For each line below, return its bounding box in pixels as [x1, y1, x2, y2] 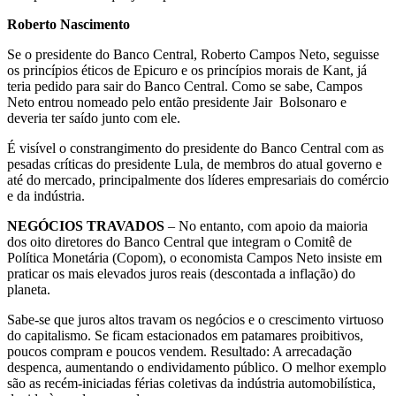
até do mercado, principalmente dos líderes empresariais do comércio [7, 172, 389, 188]
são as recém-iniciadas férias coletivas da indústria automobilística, [7, 376, 376, 392]
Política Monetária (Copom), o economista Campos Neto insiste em [7, 250, 382, 266]
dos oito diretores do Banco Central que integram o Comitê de [7, 234, 352, 250]
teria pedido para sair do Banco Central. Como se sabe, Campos [7, 79, 362, 95]
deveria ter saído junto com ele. [7, 110, 180, 126]
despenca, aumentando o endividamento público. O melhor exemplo [7, 360, 386, 376]
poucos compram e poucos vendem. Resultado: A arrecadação [7, 344, 352, 360]
